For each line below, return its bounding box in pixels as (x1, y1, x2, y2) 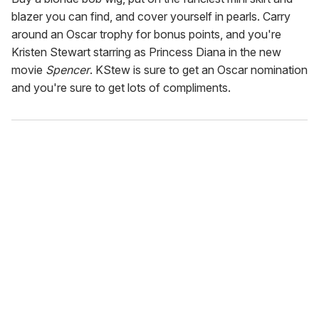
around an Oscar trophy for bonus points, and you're (11, 27, 281, 42)
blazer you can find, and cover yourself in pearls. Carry (11, 9, 291, 24)
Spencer (46, 63, 90, 78)
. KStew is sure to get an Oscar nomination (90, 63, 308, 78)
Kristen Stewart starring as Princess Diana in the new (11, 45, 281, 60)
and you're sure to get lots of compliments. (11, 80, 231, 95)
